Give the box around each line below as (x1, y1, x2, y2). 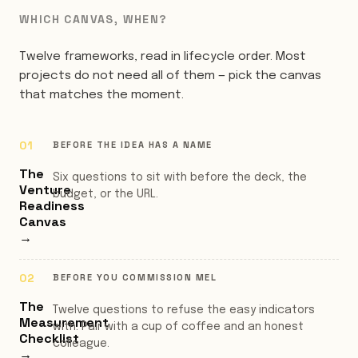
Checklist (19, 330, 79, 347)
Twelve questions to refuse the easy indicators (53, 304, 315, 316)
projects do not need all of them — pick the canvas (19, 70, 321, 82)
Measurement (19, 314, 109, 331)
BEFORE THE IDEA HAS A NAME (53, 139, 213, 150)
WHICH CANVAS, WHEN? (19, 12, 168, 26)
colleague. (53, 338, 109, 349)
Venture (19, 181, 71, 198)
